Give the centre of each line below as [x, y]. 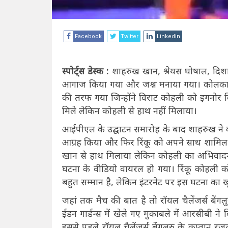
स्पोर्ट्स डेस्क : [85, 70]
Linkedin [168, 36]
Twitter [130, 36]
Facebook [88, 36]
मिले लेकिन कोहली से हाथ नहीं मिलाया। [131, 110]
